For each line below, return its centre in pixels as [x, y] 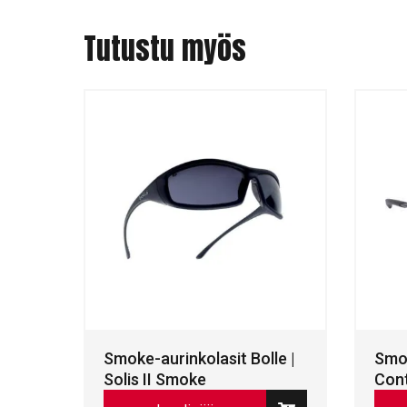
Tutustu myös [165, 48]
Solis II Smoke [155, 380]
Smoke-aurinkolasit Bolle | [199, 359]
